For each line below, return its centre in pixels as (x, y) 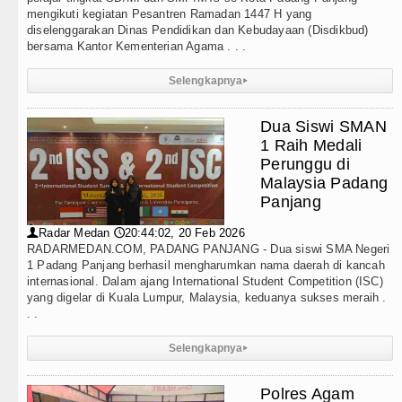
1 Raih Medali (311, 145)
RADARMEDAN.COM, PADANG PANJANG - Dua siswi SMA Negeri (209, 249)
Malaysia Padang (324, 183)
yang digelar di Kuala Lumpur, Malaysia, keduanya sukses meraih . (207, 297)
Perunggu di (305, 164)
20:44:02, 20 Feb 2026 (184, 233)
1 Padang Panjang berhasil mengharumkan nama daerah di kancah (206, 265)
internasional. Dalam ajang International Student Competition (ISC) (205, 281)
